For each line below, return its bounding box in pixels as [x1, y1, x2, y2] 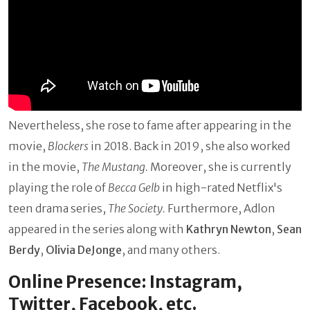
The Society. [108, 201, 167, 216]
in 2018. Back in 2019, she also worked [89, 139, 290, 154]
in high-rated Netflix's [162, 181, 282, 195]
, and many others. [122, 243, 220, 257]
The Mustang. [82, 160, 150, 174]
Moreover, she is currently [150, 160, 291, 174]
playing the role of [8, 181, 108, 195]
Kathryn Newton [186, 222, 271, 237]
